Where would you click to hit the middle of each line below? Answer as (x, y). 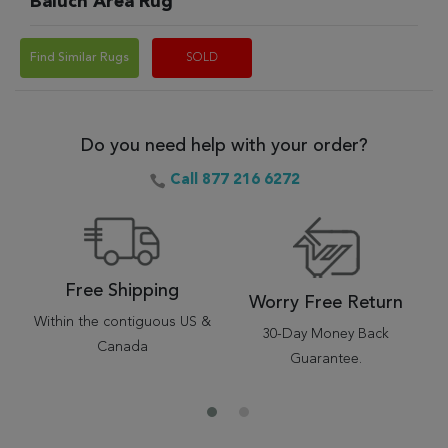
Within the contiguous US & (122, 322)
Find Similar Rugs (79, 58)
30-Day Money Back (326, 334)
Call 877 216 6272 (234, 180)
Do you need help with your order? (224, 146)
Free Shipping (122, 291)
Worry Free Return (326, 303)
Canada (122, 347)
